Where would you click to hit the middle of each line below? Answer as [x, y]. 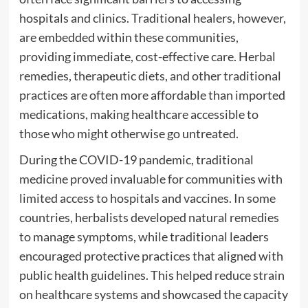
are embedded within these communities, [129, 37]
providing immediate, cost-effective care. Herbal [147, 57]
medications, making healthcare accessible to [139, 114]
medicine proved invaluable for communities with [151, 179]
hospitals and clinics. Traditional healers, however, [152, 18]
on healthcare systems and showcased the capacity [153, 295]
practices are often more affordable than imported [152, 95]
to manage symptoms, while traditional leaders [144, 237]
